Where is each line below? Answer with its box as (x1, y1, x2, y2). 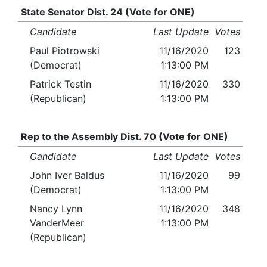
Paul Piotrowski (30, 45, 100, 57)
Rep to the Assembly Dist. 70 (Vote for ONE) (20, 131, 228, 143)
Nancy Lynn (30, 203, 82, 215)
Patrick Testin (30, 78, 91, 91)
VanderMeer (30, 217, 84, 229)
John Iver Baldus (30, 169, 104, 182)
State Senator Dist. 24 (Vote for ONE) (20, 6, 195, 18)
